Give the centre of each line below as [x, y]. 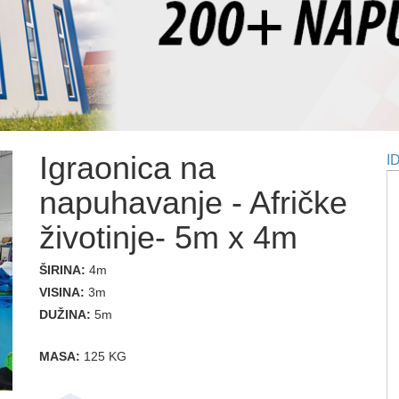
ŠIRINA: [64, 270]
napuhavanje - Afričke [193, 203]
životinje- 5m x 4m [168, 238]
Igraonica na [127, 168]
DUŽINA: [67, 315]
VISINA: [64, 293]
